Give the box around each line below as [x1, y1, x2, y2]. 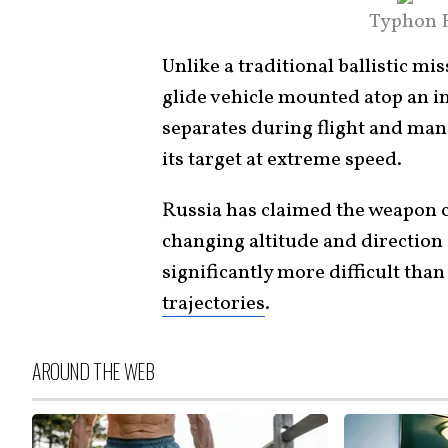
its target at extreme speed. [162, 145, 402, 174]
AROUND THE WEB [32, 355, 155, 386]
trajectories [162, 289, 265, 318]
